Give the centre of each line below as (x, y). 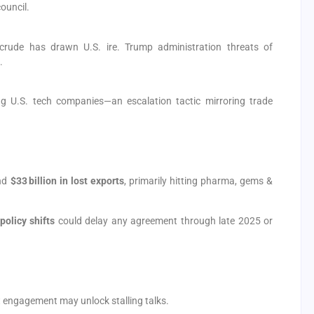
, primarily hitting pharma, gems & (198, 181)
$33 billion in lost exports (67, 181)
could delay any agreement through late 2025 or (164, 220)
